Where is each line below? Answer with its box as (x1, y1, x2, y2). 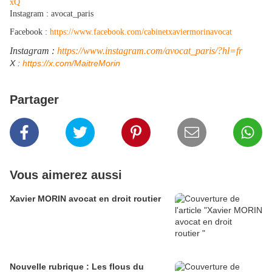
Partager (10, 93, 59, 107)
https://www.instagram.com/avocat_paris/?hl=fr (57, 46, 242, 56)
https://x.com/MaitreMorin (22, 58, 120, 69)
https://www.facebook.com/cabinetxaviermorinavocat (50, 27, 232, 37)
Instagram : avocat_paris (10, 9, 93, 19)
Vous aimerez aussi (10, 168, 122, 182)
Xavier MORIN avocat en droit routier (10, 194, 163, 204)
